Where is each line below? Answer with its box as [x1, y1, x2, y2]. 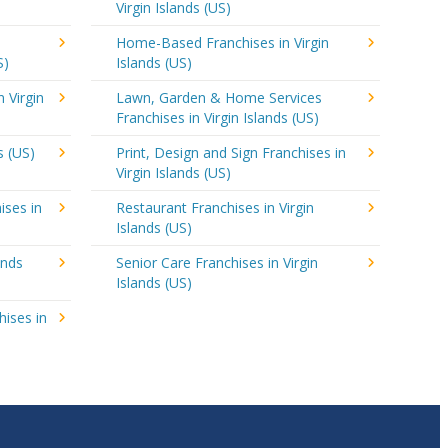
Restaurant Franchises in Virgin [115, 198, 314, 217]
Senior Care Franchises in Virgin [115, 253, 318, 272]
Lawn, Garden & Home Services [115, 88, 322, 107]
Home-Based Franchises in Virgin [115, 33, 329, 52]
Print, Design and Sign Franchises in [115, 143, 346, 162]
